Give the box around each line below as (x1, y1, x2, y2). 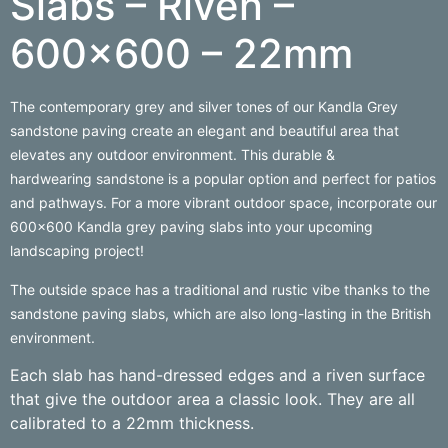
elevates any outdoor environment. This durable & (10, 146, 335, 164)
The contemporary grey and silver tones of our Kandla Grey (10, 98, 398, 116)
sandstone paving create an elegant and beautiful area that (10, 122, 399, 140)
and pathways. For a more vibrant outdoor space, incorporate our (10, 194, 437, 212)
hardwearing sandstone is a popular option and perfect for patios (10, 170, 436, 188)
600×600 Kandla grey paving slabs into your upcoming (10, 218, 373, 236)
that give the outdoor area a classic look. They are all (10, 389, 415, 410)
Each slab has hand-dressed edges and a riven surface (10, 365, 425, 386)
